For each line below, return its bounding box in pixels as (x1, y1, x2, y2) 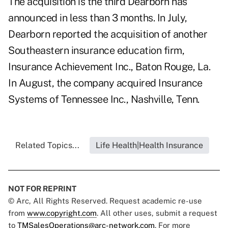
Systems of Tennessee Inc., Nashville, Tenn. (8, 93, 199, 106)
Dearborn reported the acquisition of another (8, 28, 207, 41)
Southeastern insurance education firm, (8, 44, 184, 57)
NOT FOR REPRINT (8, 184, 76, 193)
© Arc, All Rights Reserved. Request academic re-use (8, 196, 202, 206)
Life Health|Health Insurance (95, 140, 203, 151)
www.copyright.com (27, 209, 97, 218)
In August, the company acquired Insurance (8, 77, 203, 90)
